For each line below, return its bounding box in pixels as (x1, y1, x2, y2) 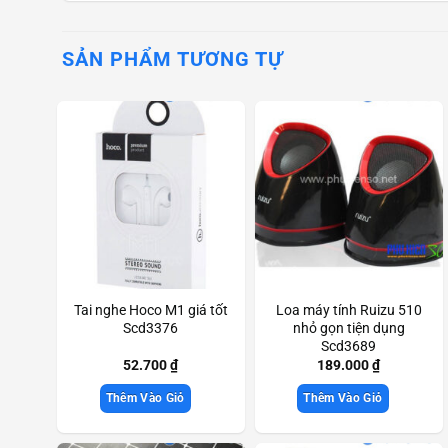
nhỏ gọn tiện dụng (292, 319, 405, 337)
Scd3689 (321, 337, 377, 355)
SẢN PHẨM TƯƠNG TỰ (62, 47, 283, 72)
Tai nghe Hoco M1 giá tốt (73, 301, 228, 319)
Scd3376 (123, 319, 179, 337)
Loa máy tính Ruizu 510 (275, 301, 422, 319)
